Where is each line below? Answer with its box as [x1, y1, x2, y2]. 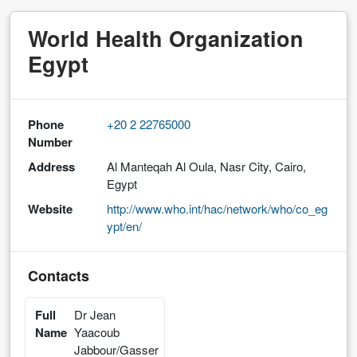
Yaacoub [74, 324, 120, 341]
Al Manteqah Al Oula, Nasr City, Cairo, [107, 158, 306, 175]
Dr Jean [74, 306, 116, 324]
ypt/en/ [107, 218, 142, 235]
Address [28, 158, 75, 176]
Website [28, 200, 73, 218]
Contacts [28, 265, 89, 287]
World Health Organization [28, 23, 304, 54]
